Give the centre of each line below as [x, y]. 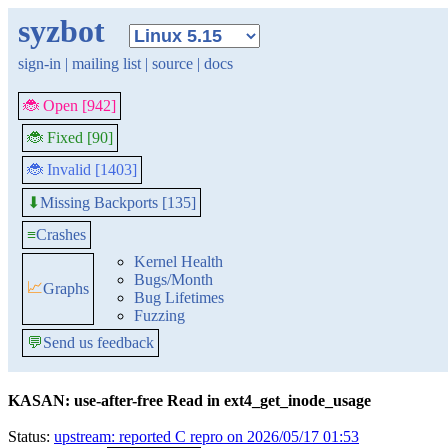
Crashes [61, 234]
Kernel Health [178, 261]
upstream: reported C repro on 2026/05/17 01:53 [206, 436]
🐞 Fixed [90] [70, 137]
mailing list [106, 63]
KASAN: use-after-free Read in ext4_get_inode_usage [189, 400]
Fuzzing [159, 315]
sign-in [39, 63]
